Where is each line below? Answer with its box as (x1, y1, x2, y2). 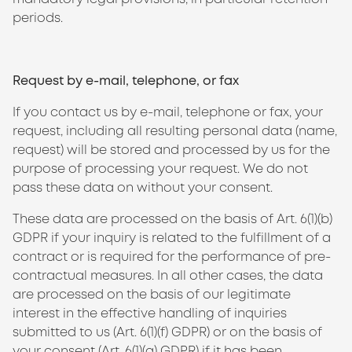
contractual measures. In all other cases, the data (13, 267, 323, 284)
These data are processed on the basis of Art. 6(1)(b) (13, 211, 332, 227)
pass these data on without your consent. (13, 179, 273, 196)
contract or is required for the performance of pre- (13, 248, 331, 265)
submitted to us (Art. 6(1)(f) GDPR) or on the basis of (13, 324, 322, 340)
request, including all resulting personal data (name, (13, 123, 337, 139)
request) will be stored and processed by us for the (13, 141, 330, 158)
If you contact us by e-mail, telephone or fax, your (13, 104, 323, 120)
